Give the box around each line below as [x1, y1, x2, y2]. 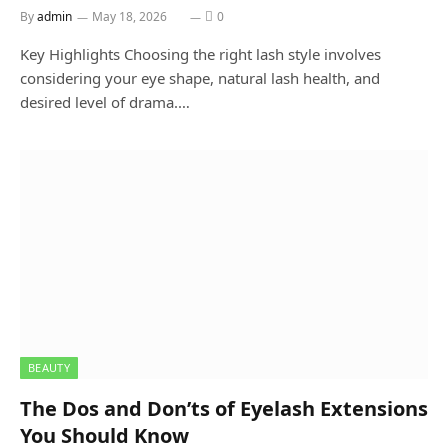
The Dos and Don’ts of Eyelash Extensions [20, 395, 428, 422]
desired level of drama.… [20, 91, 190, 112]
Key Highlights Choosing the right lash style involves [20, 43, 381, 64]
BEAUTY [28, 360, 70, 375]
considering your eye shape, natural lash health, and [20, 67, 380, 88]
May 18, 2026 [92, 7, 167, 25]
